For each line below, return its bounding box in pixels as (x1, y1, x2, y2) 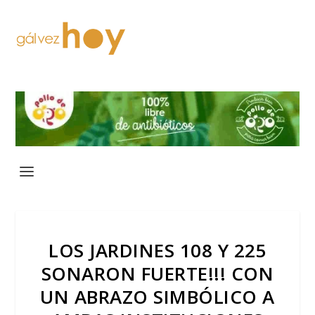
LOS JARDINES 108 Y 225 (49, 237, 266, 263)
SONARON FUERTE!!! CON (41, 260, 274, 286)
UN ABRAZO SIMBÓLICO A (40, 283, 275, 309)
